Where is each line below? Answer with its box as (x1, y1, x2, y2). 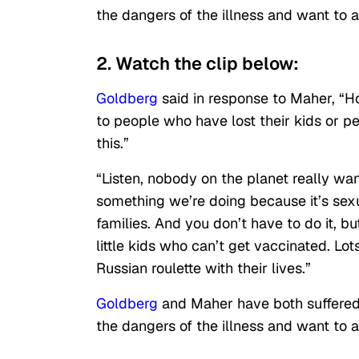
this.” (96, 134, 129, 153)
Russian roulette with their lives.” (96, 259, 311, 278)
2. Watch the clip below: (96, 52, 299, 75)
